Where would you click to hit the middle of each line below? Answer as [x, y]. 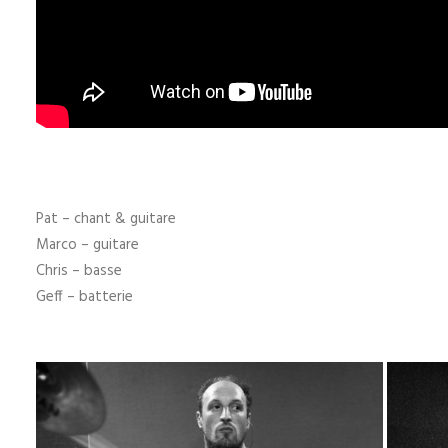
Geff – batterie [84, 297]
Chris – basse [79, 271]
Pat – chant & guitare [106, 219]
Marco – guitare [87, 245]
